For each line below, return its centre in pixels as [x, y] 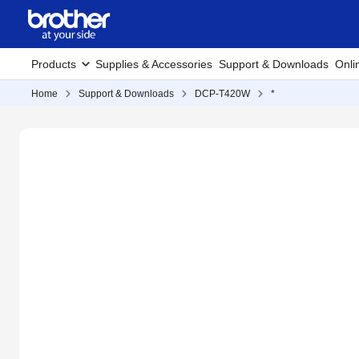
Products [54, 64]
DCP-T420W [222, 94]
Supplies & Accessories [154, 64]
